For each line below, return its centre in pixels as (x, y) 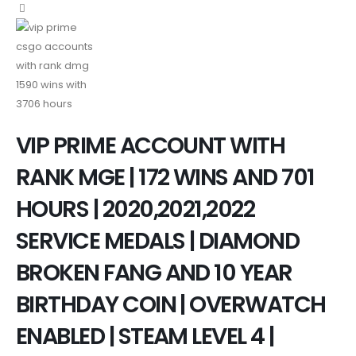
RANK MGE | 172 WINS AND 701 (165, 177)
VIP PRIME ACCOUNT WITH (151, 145)
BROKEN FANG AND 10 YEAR (154, 272)
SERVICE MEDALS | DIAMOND (158, 240)
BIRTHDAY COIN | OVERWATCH (171, 304)
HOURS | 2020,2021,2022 (135, 209)
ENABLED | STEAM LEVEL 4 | (145, 336)
